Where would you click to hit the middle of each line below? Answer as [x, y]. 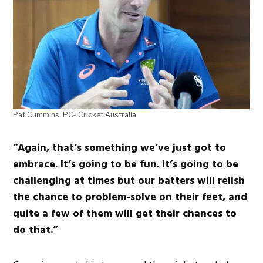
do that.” [36, 230]
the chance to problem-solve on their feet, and [130, 197]
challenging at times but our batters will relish [129, 180]
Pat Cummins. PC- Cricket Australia [75, 114]
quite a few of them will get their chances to [125, 213]
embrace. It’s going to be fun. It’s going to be [126, 164]
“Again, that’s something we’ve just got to [120, 147]
